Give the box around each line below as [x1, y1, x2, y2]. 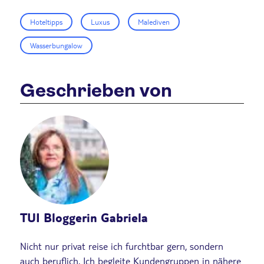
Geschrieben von [20, 80, 172, 102]
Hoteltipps [30, 16, 62, 27]
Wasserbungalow [30, 40, 82, 50]
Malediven [138, 16, 170, 27]
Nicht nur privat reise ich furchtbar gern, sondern [20, 240, 223, 253]
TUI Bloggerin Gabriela [20, 210, 148, 225]
